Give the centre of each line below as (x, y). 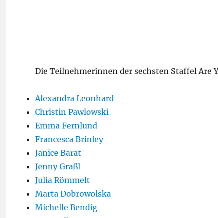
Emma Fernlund (66, 126)
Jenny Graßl (58, 166)
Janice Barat (58, 153)
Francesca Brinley (69, 139)
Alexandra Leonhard (74, 98)
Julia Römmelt (63, 180)
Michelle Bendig (66, 207)
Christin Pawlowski (72, 112)
